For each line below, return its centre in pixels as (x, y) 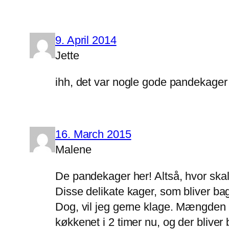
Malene (73, 150)
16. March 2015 (93, 134)
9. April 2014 (86, 40)
